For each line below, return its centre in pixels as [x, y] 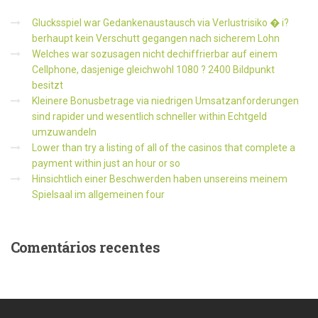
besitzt [48, 86]
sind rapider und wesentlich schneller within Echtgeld [149, 117]
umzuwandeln [64, 132]
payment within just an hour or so [106, 164]
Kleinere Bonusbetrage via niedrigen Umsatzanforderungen [165, 101]
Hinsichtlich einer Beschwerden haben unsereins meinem [160, 179]
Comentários [54, 247]
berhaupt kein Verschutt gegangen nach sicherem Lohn [156, 39]
